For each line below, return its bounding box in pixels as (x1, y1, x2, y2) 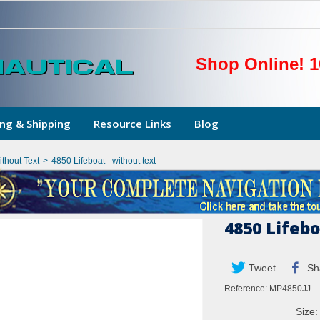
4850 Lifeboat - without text (51, 156, 156, 166)
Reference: (224, 284, 267, 294)
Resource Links (94, 116, 171, 131)
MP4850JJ (269, 284, 311, 294)
